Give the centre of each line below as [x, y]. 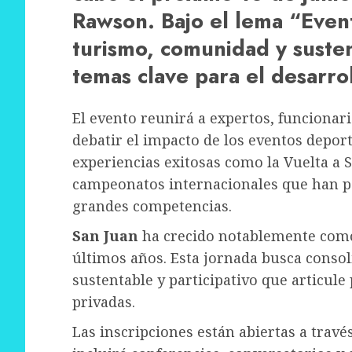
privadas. [104, 302]
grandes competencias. [152, 206]
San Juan [105, 236]
